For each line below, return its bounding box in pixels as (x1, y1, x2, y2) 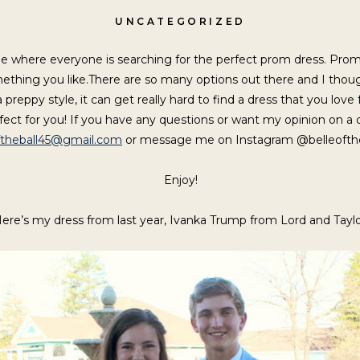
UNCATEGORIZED (115, 15, 246, 27)
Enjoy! (164, 173, 198, 187)
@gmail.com (51, 133, 122, 147)
